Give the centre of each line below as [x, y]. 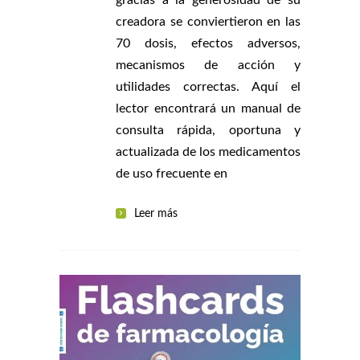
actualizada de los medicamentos [208, 151]
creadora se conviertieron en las [208, 21]
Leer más [156, 213]
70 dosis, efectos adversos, [208, 43]
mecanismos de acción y [208, 65]
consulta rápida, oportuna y [208, 130]
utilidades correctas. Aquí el [208, 86]
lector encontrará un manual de [208, 108]
